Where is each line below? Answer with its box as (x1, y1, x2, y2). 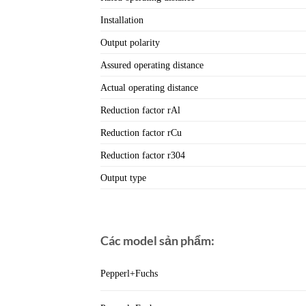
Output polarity (100, 36, 160, 48)
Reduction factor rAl (100, 104, 180, 115)
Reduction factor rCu (100, 126, 182, 138)
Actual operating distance (100, 81, 198, 93)
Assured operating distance (100, 59, 204, 70)
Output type (100, 171, 146, 183)
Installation (100, 14, 143, 25)
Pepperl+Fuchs (100, 268, 158, 279)
